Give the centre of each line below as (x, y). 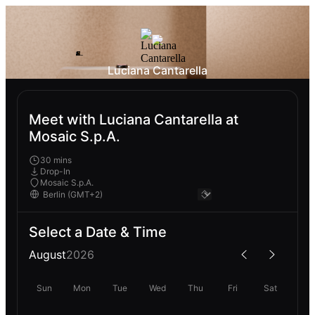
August (47, 254)
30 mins (56, 160)
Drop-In (55, 171)
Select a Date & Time (98, 232)
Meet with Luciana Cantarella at (134, 120)
